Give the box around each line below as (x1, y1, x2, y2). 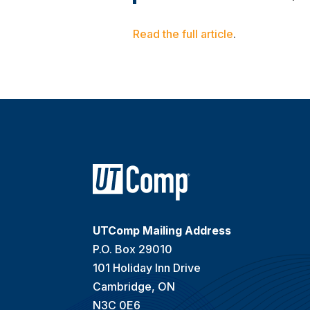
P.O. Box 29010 (93, 241, 173, 256)
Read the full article (133, 27, 233, 42)
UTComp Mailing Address (93, 223, 232, 237)
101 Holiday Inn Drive (93, 260, 201, 275)
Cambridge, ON (93, 279, 176, 293)
